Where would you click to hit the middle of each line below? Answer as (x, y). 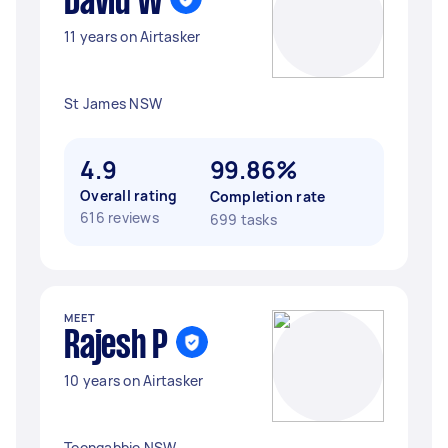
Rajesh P (116, 347)
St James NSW (113, 103)
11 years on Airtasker (132, 36)
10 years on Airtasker (134, 380)
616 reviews (119, 217)
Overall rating (129, 195)
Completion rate (267, 196)
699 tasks (243, 219)
